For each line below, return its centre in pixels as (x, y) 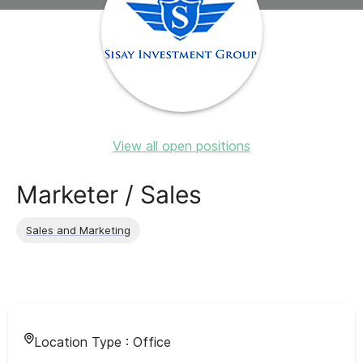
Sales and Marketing (78, 230)
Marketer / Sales (109, 194)
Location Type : (83, 342)
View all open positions (181, 146)
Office (152, 342)
